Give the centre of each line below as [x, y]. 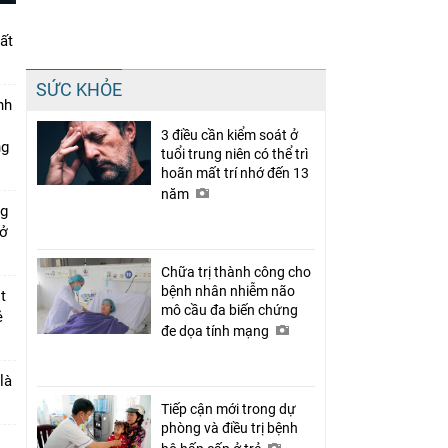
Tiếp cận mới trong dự [228, 408]
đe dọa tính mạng [216, 330]
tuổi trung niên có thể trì [234, 153]
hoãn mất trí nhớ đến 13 [235, 172]
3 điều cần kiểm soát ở [229, 134]
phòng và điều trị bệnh [229, 427]
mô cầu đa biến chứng [229, 309]
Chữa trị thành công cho [236, 271]
